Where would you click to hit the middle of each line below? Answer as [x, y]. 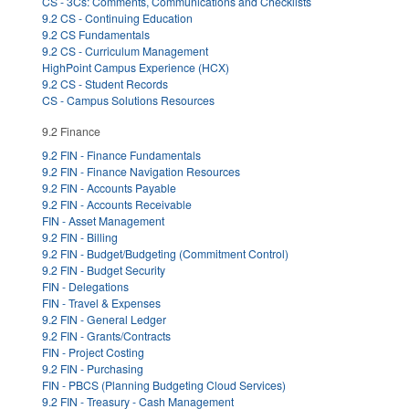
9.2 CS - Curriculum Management [125, 51]
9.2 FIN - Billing [80, 236]
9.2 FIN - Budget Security [104, 269]
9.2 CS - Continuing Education [117, 18]
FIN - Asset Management [103, 220]
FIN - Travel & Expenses [101, 302]
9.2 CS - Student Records [105, 84]
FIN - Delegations [85, 286]
